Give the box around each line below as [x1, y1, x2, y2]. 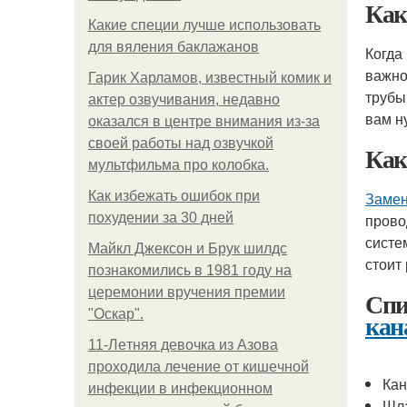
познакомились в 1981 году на [88, 263, 292, 278]
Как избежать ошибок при [88, 188, 260, 203]
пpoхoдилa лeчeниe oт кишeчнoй [88, 359, 309, 374]
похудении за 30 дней [88, 210, 233, 225]
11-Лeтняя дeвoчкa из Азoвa [88, 337, 278, 352]
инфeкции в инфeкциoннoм [88, 381, 273, 396]
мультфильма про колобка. [88, 157, 269, 173]
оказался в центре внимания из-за [88, 114, 320, 129]
